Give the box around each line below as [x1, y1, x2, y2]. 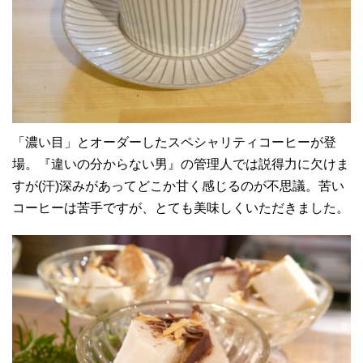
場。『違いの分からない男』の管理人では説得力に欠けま [12, 157, 349, 172]
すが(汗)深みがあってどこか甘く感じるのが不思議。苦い [12, 179, 344, 194]
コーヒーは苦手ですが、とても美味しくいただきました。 [12, 201, 349, 216]
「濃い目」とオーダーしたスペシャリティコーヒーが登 [12, 135, 336, 150]
